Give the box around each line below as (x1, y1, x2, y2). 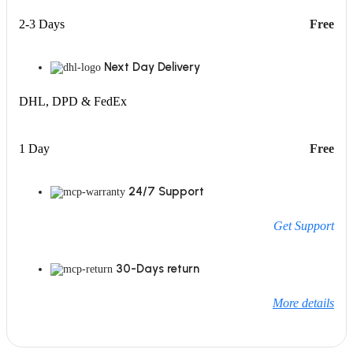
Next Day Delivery (104, 60, 200, 75)
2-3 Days (19, 17, 65, 32)
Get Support (273, 219, 334, 233)
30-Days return (116, 262, 199, 277)
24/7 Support (128, 184, 204, 199)
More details (273, 296, 334, 310)
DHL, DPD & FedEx (19, 95, 127, 109)
